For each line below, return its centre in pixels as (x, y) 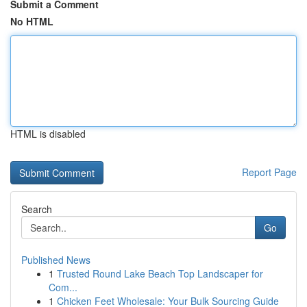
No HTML (32, 21)
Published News (56, 260)
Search (37, 209)
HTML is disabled (48, 134)
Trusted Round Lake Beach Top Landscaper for (160, 273)
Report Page (269, 172)
